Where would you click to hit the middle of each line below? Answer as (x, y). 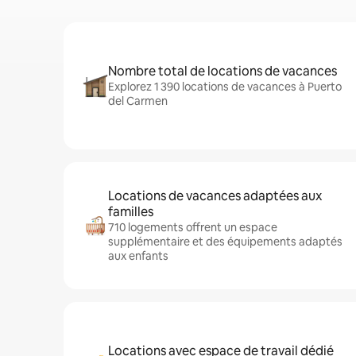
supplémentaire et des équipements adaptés (225, 242)
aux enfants (138, 256)
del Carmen (138, 101)
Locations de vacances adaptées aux (215, 196)
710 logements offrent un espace (193, 227)
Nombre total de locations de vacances (222, 71)
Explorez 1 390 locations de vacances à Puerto (225, 87)
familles (131, 212)
